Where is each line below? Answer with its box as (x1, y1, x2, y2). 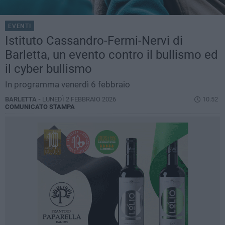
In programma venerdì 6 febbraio (5, 79, 130, 90)
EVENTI (8, 23, 31, 30)
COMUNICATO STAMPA (5, 103, 75, 111)
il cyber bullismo (5, 62, 92, 76)
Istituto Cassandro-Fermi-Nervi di (5, 34, 183, 48)
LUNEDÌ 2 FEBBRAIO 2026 (42, 95, 116, 103)
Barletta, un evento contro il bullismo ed (5, 48, 218, 62)
